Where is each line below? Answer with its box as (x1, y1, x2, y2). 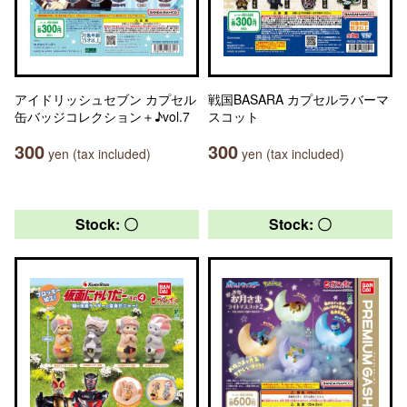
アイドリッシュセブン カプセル (15, 90, 196, 108)
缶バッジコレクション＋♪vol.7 (15, 107, 190, 125)
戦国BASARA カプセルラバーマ (208, 90, 389, 108)
